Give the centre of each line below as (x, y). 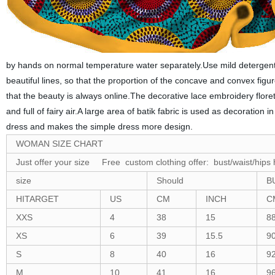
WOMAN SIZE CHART (59, 144)
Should (170, 180)
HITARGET (37, 199)
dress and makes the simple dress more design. (99, 126)
